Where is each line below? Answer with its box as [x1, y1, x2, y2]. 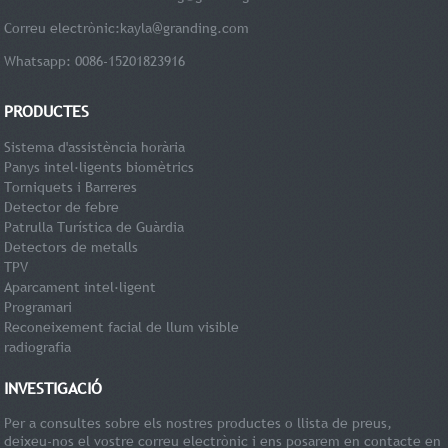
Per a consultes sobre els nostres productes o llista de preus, [4, 413, 393, 432]
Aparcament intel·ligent [4, 277, 157, 296]
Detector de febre [4, 197, 120, 216]
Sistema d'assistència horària [4, 137, 186, 156]
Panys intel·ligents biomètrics [4, 157, 195, 176]
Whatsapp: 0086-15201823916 [4, 51, 186, 70]
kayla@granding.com [120, 18, 250, 37]
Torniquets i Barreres [4, 177, 138, 196]
